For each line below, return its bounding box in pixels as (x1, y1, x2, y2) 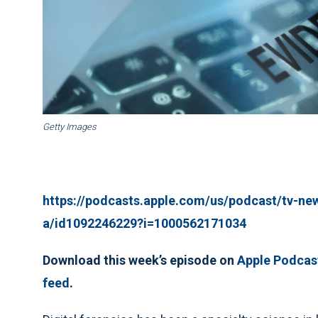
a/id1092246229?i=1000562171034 (43, 216, 246, 231)
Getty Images (43, 121, 97, 133)
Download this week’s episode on (43, 253, 237, 268)
